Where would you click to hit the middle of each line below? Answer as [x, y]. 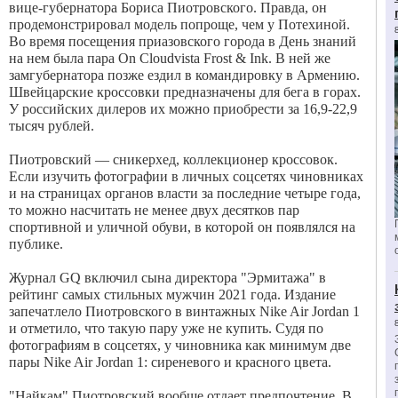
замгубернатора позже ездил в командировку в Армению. [184, 75]
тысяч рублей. [53, 126]
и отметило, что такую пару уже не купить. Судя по [166, 328]
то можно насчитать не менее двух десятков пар [154, 210]
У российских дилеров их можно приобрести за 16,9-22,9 [183, 109]
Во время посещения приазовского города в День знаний [183, 41]
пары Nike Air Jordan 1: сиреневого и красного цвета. [170, 362]
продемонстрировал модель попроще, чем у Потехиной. [179, 24]
